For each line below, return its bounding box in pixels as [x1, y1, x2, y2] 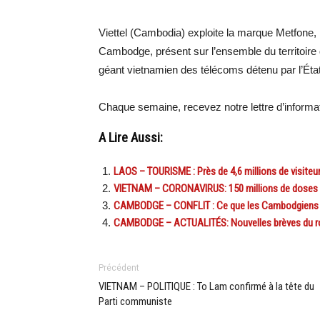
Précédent [99, 262, 139, 273]
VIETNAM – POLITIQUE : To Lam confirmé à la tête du [99, 279, 314, 293]
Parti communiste [99, 294, 172, 308]
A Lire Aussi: [99, 129, 163, 146]
